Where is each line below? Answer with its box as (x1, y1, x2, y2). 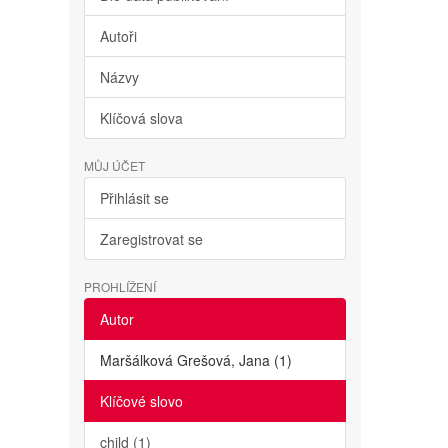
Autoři (99, 26, 137, 46)
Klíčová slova (99, 108, 183, 128)
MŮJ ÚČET (83, 157, 145, 174)
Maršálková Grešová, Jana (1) (99, 350, 292, 370)
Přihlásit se (99, 188, 169, 208)
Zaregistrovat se (99, 229, 203, 249)
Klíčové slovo (99, 391, 183, 411)
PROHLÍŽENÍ (83, 278, 156, 295)
